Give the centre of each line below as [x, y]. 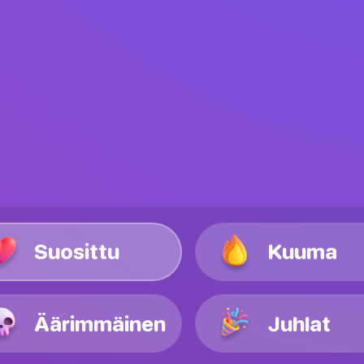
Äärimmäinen [100, 323]
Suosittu [77, 251]
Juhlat [299, 323]
